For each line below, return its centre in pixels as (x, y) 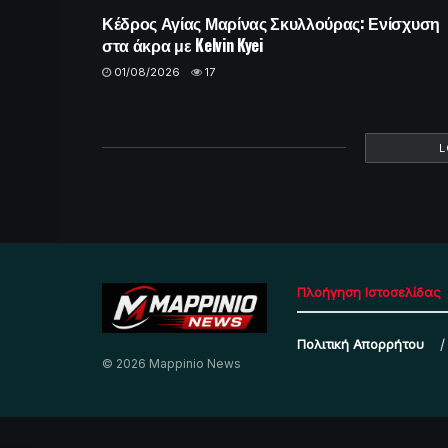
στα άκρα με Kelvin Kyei (182, 44)
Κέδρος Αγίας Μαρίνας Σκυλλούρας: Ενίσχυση (271, 22)
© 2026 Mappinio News (171, 363)
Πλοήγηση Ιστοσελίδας (369, 291)
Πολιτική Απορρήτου (360, 343)
